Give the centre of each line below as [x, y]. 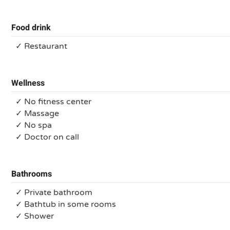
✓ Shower [35, 216]
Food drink [31, 28]
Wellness [28, 83]
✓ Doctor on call [47, 137]
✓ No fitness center [53, 102]
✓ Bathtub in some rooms [66, 204]
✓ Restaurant [41, 46]
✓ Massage [37, 113]
